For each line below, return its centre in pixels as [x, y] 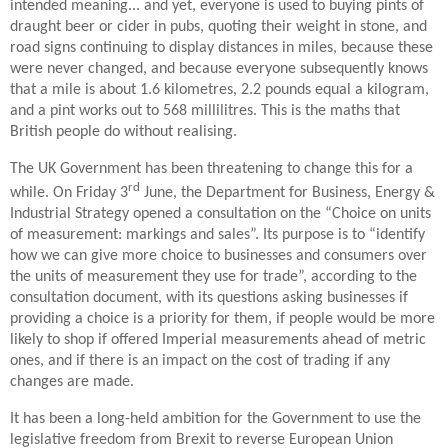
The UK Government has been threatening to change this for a [211, 169]
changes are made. [74, 382]
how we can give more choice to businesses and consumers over [218, 256]
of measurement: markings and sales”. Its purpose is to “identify [217, 235]
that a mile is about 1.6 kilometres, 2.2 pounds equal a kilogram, [219, 90]
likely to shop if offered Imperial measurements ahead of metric [218, 340]
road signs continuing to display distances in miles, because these [221, 48]
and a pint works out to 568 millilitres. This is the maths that [205, 111]
